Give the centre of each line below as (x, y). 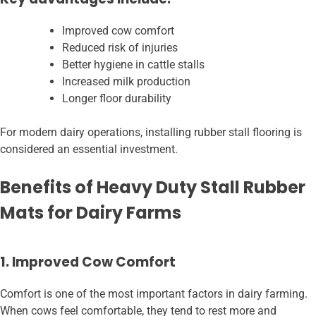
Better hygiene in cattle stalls (133, 64)
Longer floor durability (117, 98)
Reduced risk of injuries (120, 47)
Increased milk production (126, 81)
